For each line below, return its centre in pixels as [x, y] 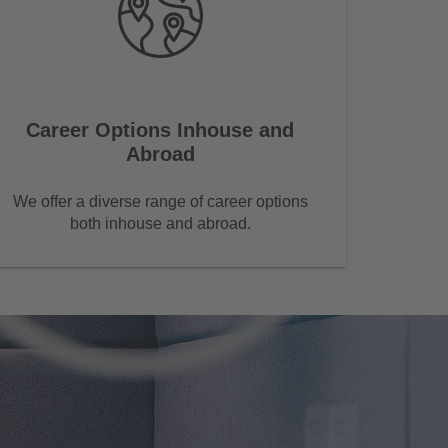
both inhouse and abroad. [160, 224]
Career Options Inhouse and [160, 130]
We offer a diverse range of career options [160, 202]
